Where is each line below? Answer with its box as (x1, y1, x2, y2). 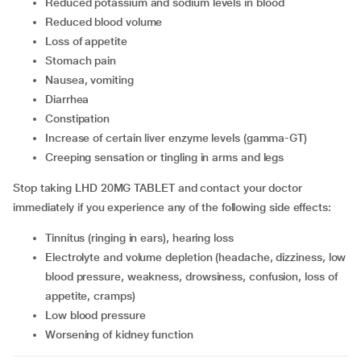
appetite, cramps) (45, 289, 135, 302)
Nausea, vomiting (52, 73, 134, 86)
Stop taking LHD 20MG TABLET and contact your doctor (13, 181, 302, 194)
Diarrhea (52, 93, 89, 106)
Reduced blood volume (52, 15, 163, 28)
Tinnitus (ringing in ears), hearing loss (51, 231, 234, 244)
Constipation (52, 112, 110, 125)
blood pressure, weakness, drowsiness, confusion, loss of (45, 270, 338, 283)
